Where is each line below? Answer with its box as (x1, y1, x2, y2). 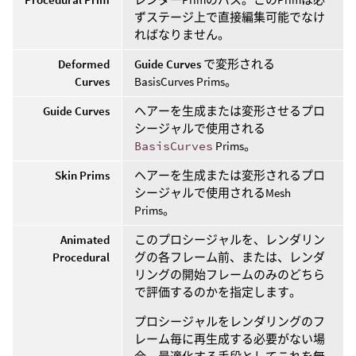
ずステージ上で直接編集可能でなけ (134, 9, 325, 25)
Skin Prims (55, 167, 110, 183)
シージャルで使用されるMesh (134, 184, 291, 200)
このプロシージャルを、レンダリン (134, 231, 325, 247)
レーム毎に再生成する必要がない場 (134, 331, 325, 346)
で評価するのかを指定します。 (134, 284, 301, 300)
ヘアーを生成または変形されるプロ (134, 167, 325, 183)
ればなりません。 (134, 26, 230, 42)
